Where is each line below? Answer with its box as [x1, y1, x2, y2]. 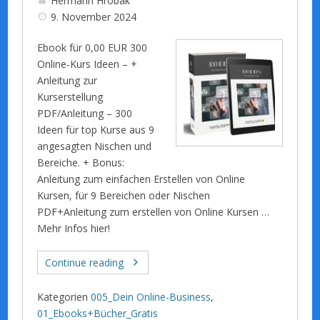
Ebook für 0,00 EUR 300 [37, 40, 148, 54]
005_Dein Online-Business [91, 289, 211, 304]
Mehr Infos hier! [37, 221, 111, 235]
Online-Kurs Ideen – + [37, 56, 138, 71]
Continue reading [45, 255, 124, 269]
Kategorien [37, 289, 89, 304]
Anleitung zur [37, 73, 98, 87]
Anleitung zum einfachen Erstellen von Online [37, 171, 246, 186]
